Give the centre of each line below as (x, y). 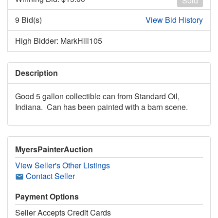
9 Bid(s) (28, 20)
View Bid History (174, 20)
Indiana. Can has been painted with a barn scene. (101, 107)
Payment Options (47, 197)
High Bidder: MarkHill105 (59, 41)
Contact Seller (49, 176)
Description (36, 73)
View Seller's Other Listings (63, 165)
